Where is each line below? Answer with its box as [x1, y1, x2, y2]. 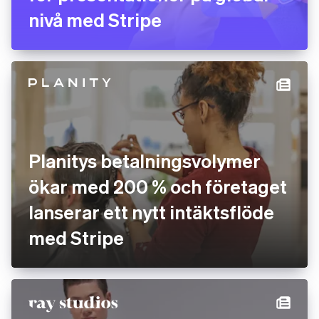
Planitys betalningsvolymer [28, 149, 261, 172]
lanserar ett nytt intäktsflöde [28, 200, 274, 224]
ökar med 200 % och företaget [28, 174, 287, 198]
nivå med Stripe [28, 8, 162, 31]
